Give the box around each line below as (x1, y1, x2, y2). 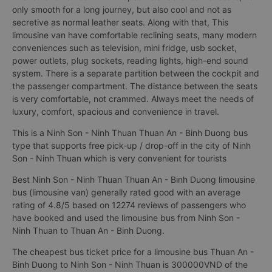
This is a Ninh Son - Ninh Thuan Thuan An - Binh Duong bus (12, 127, 248, 138)
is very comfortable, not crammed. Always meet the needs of (12, 93, 254, 104)
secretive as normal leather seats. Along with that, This (12, 17, 228, 27)
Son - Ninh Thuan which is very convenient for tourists (12, 153, 226, 163)
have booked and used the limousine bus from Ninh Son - (12, 212, 240, 223)
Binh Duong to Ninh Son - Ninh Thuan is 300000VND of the (12, 259, 248, 270)
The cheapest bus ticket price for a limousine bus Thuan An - (12, 246, 254, 257)
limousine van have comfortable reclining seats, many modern (12, 30, 257, 40)
